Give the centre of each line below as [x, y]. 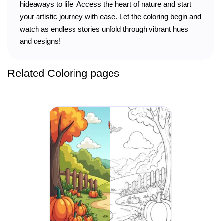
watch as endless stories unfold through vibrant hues [104, 29]
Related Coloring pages [63, 73]
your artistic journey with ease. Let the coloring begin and [110, 16]
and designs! [40, 41]
